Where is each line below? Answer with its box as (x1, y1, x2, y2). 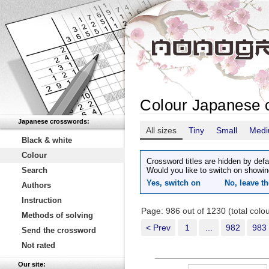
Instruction (22, 196, 62, 205)
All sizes (146, 125, 177, 135)
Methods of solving (22, 211, 93, 220)
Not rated (22, 241, 55, 250)
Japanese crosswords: (18, 118, 89, 125)
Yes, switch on (147, 178, 201, 187)
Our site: (18, 261, 46, 268)
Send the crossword (22, 226, 96, 235)
